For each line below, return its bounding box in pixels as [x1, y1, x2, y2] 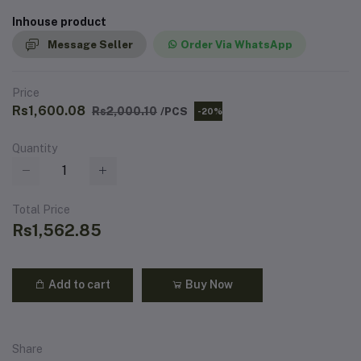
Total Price [12, 202, 70, 216]
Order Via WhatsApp [180, 38, 293, 51]
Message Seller [48, 38, 133, 51]
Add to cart [46, 278, 110, 292]
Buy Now [183, 278, 233, 292]
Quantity [12, 142, 57, 156]
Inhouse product [12, 15, 106, 28]
